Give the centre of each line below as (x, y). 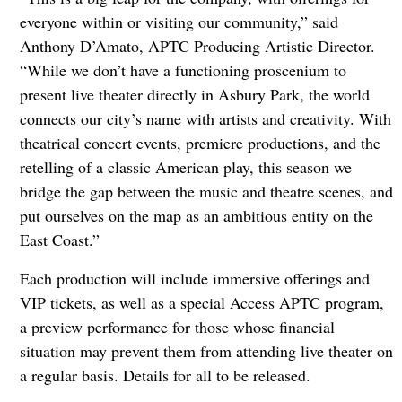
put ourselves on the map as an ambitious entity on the (196, 215)
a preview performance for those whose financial (177, 326)
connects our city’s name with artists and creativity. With (205, 118)
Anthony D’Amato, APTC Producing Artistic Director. (197, 45)
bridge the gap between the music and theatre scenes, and (206, 191)
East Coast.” (59, 239)
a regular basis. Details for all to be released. (165, 375)
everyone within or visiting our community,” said (179, 21)
